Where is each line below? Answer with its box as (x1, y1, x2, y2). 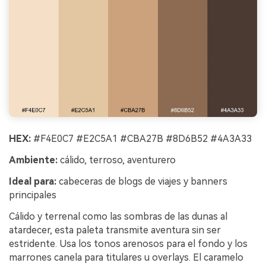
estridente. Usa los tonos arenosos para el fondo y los (9, 237, 248, 249)
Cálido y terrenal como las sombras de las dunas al (9, 210, 227, 222)
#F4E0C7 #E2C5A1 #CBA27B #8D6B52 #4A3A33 (31, 133, 252, 145)
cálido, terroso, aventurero (58, 154, 176, 166)
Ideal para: (9, 175, 56, 187)
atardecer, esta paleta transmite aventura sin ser (9, 224, 221, 236)
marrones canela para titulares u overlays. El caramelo (9, 251, 243, 263)
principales (9, 189, 56, 201)
